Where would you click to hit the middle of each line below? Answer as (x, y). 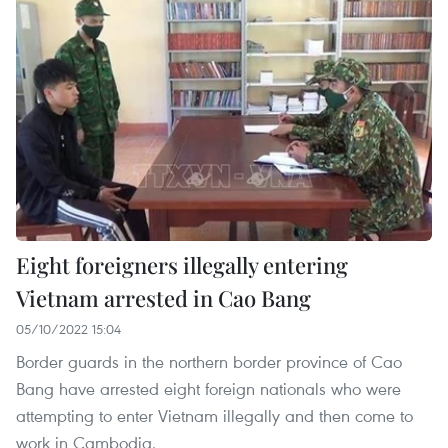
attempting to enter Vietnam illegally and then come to (214, 415)
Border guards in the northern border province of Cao (209, 361)
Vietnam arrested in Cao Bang (163, 297)
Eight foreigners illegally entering (182, 264)
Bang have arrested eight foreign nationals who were (208, 388)
